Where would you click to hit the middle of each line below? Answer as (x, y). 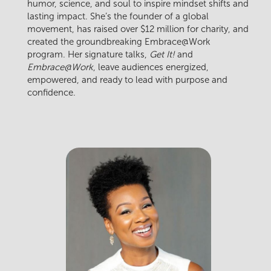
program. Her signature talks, (88, 55)
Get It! (162, 55)
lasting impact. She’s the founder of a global (118, 17)
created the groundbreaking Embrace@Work (119, 42)
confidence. (51, 93)
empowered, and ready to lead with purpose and (127, 80)
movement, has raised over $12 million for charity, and (138, 29)
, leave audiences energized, (151, 67)
